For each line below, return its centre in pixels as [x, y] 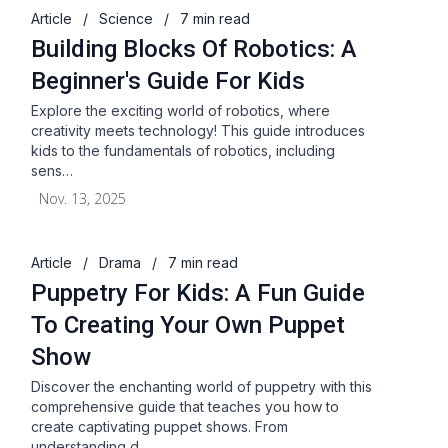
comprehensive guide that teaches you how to [185, 406]
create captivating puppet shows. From [160, 426]
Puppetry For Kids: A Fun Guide [198, 293]
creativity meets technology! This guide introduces [198, 130]
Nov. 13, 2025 [83, 198]
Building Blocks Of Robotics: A [194, 49]
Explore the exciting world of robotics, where [181, 110]
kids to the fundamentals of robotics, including [183, 150]
